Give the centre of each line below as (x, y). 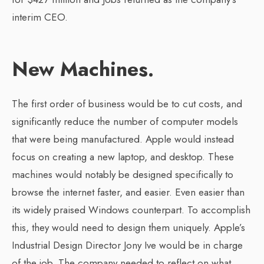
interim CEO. (40, 17)
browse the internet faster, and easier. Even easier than (128, 192)
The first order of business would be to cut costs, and (127, 104)
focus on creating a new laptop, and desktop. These (123, 157)
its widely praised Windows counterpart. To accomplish (131, 210)
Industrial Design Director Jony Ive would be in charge (127, 245)
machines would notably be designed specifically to (123, 174)
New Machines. (83, 69)
